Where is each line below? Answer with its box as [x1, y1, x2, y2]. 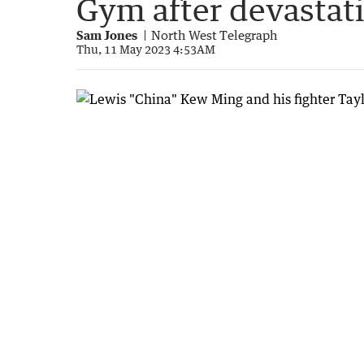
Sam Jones [76, 27, 137, 42]
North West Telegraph [151, 27, 278, 42]
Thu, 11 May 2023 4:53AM [76, 41, 215, 56]
